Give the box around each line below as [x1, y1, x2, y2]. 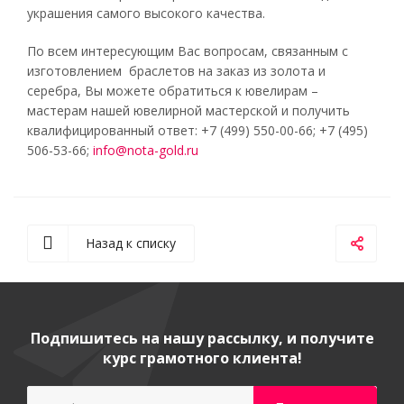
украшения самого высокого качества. [27, 5, 265, 22]
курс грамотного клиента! [102, 348, 302, 368]
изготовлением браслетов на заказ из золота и [27, 62, 326, 79]
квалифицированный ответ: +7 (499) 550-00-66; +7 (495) [27, 122, 368, 139]
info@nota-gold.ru [93, 142, 198, 159]
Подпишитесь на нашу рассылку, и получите [30, 328, 374, 348]
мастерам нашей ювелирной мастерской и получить [27, 102, 350, 119]
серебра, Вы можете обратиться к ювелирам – [27, 82, 318, 99]
